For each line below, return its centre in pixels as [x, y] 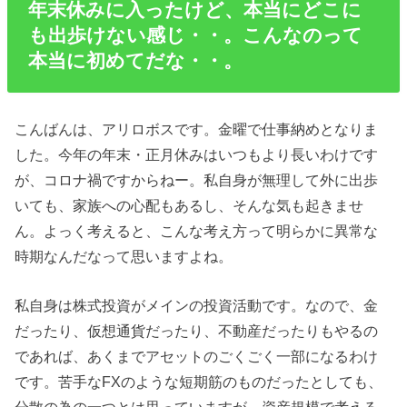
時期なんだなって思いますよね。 [124, 256]
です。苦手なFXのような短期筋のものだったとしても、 [199, 382]
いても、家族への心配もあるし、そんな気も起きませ [189, 205]
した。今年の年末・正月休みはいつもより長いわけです [197, 154]
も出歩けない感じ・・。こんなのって [195, 35]
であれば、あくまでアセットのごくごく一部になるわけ [197, 357]
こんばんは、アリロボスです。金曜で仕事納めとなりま [197, 129]
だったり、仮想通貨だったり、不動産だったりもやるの [197, 331]
